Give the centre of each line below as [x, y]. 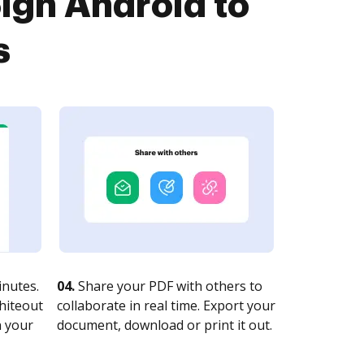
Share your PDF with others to [169, 286]
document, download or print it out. [165, 325]
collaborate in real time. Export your [166, 305]
